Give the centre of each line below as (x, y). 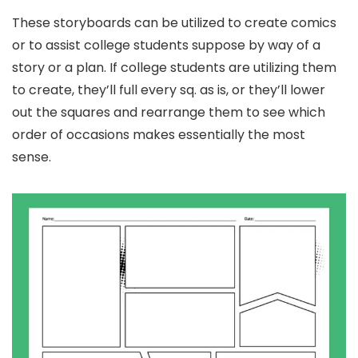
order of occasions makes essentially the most (159, 135)
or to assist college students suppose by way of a (166, 46)
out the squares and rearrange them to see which (169, 113)
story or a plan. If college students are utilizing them (174, 68)
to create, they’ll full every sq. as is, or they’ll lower (169, 90)
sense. (32, 157)
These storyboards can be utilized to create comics (174, 23)
